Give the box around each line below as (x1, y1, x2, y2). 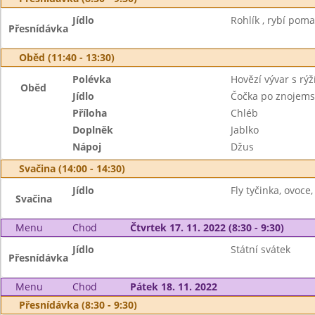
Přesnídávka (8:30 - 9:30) (19, 298, 137, 311)
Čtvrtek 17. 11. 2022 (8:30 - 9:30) (129, 221, 284, 234)
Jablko (230, 123, 259, 136)
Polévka (72, 72, 112, 86)
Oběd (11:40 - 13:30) (19, 51, 115, 64)
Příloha (72, 106, 108, 120)
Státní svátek (230, 243, 290, 256)
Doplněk (72, 123, 114, 136)
